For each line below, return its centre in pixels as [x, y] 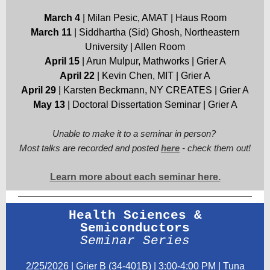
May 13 [49, 105]
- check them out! [215, 148]
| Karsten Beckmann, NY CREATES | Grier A [152, 90]
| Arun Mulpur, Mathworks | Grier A [152, 61]
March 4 [63, 18]
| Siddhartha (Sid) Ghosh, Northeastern [155, 32]
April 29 [39, 90]
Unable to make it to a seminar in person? [135, 133]
